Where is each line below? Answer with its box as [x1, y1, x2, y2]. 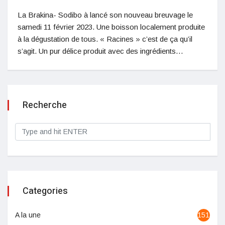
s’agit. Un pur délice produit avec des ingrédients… [18, 47, 183, 56]
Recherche [23, 98, 67, 113]
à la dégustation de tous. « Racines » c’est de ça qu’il [18, 35, 192, 44]
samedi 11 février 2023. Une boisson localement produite [18, 23, 205, 32]
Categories [23, 184, 68, 198]
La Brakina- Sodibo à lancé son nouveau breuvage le [18, 11, 193, 20]
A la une [15, 211, 41, 219]
